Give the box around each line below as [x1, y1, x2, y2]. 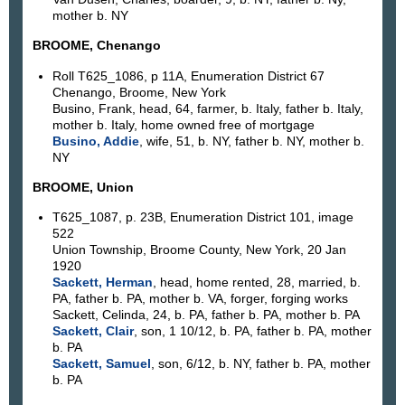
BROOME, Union [33, 180, 134, 195]
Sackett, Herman [52, 275, 153, 290]
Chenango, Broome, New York [52, 84, 226, 99]
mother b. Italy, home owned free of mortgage [52, 117, 315, 132]
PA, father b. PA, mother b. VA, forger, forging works [52, 291, 348, 306]
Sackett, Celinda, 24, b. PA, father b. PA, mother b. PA [52, 307, 360, 323]
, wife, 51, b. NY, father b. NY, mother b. [138, 133, 364, 148]
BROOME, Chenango [33, 38, 161, 53]
